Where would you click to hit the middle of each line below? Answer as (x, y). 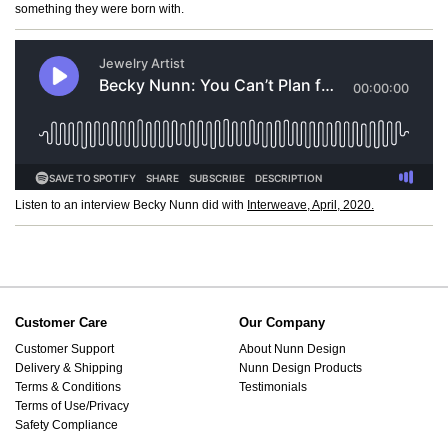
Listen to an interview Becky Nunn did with (131, 205)
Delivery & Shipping (69, 367)
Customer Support (64, 348)
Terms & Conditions (68, 386)
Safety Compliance (66, 424)
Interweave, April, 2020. (310, 205)
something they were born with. (99, 9)
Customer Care (61, 323)
